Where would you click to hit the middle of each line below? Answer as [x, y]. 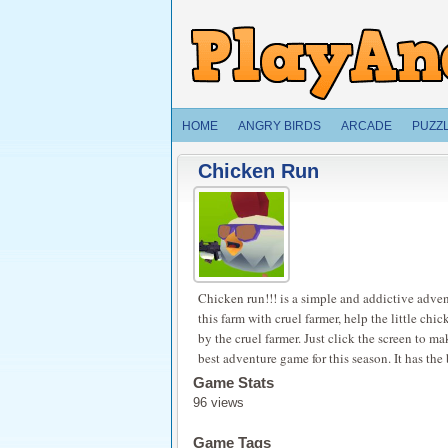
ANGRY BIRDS [279, 126]
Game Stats [233, 382]
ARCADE [366, 126]
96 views [218, 402]
